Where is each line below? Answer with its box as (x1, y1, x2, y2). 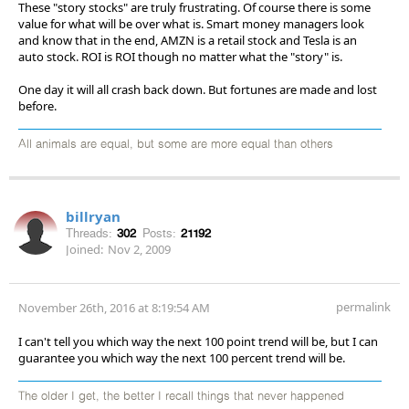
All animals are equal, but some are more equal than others (18, 138, 333, 151)
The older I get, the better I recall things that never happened (18, 390, 344, 403)
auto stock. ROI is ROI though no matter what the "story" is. (18, 47, 342, 65)
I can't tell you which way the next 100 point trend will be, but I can (18, 332, 378, 350)
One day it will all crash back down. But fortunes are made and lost (18, 80, 377, 98)
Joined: (66, 240, 103, 257)
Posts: (142, 225, 176, 240)
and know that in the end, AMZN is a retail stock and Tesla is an (18, 31, 357, 48)
